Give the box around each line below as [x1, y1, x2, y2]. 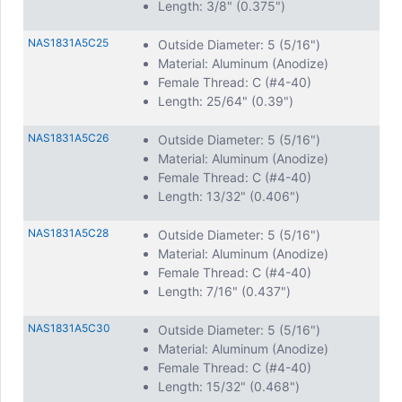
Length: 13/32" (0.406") [158, 188, 300, 204]
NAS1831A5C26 [28, 131, 109, 144]
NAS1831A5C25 [28, 36, 109, 49]
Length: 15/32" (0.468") [158, 379, 300, 394]
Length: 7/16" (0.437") [158, 284, 291, 299]
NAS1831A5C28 [28, 226, 109, 240]
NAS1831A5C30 [28, 321, 110, 335]
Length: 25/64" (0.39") [158, 93, 293, 109]
